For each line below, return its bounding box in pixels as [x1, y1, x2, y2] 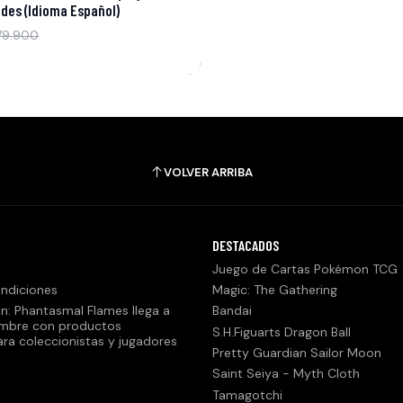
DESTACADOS [212, 237, 279, 255]
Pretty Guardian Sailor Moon [212, 345, 381, 361]
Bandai [212, 302, 252, 319]
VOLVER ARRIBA [164, 164, 253, 180]
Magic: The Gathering [212, 281, 337, 298]
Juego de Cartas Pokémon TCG [212, 260, 398, 277]
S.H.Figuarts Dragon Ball [212, 323, 351, 340]
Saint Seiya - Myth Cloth [212, 365, 360, 382]
